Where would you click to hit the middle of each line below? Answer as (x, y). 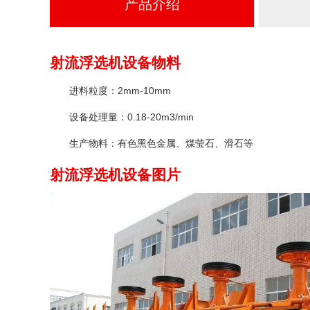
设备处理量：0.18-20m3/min (131, 117)
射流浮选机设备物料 (115, 62)
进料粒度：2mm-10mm (120, 90)
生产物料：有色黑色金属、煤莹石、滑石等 (161, 143)
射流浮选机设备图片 (115, 174)
